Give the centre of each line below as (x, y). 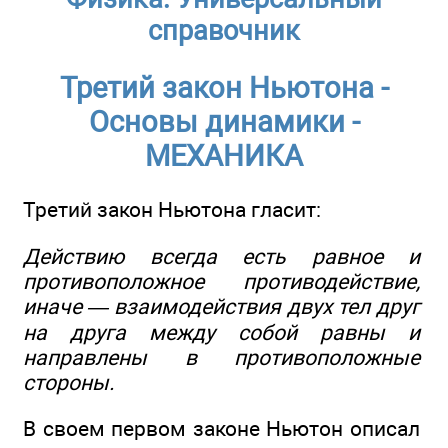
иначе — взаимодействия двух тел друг (221, 306)
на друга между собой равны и (221, 332)
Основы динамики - (224, 122)
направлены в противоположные (221, 357)
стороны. (69, 382)
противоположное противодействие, (221, 281)
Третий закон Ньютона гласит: (172, 210)
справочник (224, 30)
